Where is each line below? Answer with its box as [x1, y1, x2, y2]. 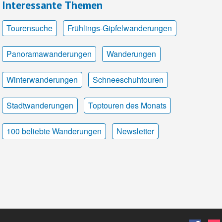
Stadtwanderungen [6, 99, 73, 111]
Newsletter [116, 125, 154, 137]
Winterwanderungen [6, 73, 78, 85]
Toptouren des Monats [88, 99, 166, 111]
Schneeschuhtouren [93, 73, 164, 85]
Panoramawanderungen [6, 48, 92, 59]
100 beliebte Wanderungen [6, 125, 102, 137]
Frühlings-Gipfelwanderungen [67, 22, 172, 34]
